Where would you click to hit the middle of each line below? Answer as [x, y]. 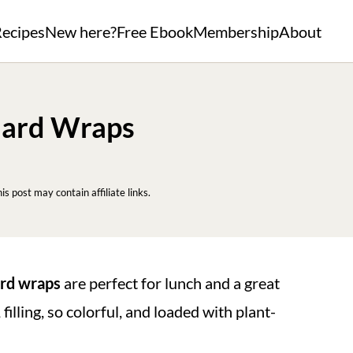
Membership [236, 32]
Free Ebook [155, 32]
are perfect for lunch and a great [170, 283]
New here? [81, 32]
